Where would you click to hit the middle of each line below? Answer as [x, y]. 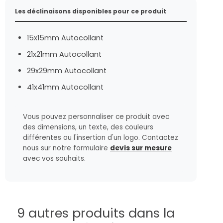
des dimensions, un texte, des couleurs [88, 127]
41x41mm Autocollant [65, 87]
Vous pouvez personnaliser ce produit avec [96, 116]
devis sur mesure [141, 148]
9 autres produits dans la [96, 213]
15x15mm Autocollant [65, 38]
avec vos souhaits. [54, 158]
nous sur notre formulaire [66, 148]
